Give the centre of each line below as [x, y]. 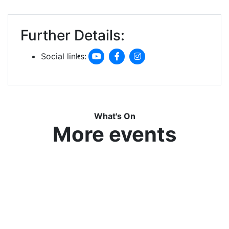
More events [114, 134]
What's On [114, 116]
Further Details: [73, 35]
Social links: [64, 56]
